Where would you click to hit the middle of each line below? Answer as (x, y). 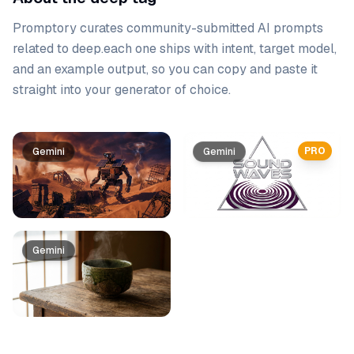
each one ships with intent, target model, (220, 49)
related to (42, 49)
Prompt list (45, 140)
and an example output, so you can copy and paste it (165, 69)
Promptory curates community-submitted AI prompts (168, 28)
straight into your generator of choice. (122, 90)
